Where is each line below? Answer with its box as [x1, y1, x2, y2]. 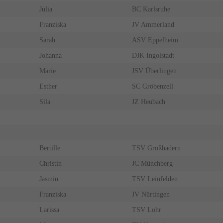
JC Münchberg [131, 160, 173, 168]
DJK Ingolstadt [131, 52, 174, 60]
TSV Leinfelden [131, 175, 178, 183]
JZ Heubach [131, 98, 165, 106]
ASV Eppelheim [131, 36, 178, 44]
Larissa [39, 206, 59, 214]
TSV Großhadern [131, 144, 181, 152]
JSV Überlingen [131, 67, 177, 75]
